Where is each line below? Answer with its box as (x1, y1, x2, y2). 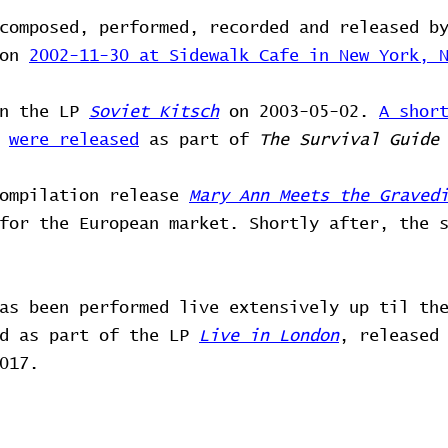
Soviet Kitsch (89, 104, 219, 121)
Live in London (199, 328, 339, 345)
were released (9, 132, 139, 149)
